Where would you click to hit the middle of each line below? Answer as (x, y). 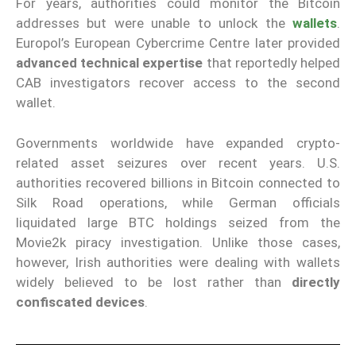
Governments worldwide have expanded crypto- (178, 143)
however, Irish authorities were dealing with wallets (178, 262)
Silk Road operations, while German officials (178, 202)
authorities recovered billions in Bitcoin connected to (178, 182)
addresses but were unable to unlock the (154, 23)
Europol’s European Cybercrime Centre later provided (178, 43)
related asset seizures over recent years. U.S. (178, 163)
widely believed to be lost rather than (154, 282)
